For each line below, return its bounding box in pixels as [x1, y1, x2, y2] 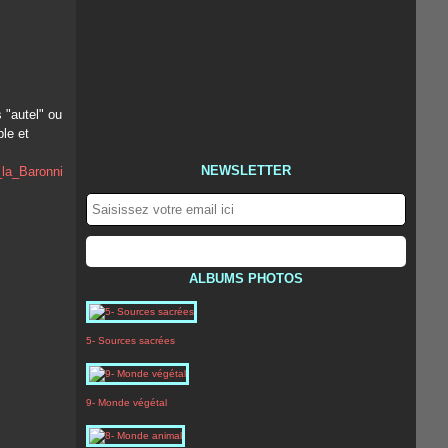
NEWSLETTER [201, 163, 291, 178]
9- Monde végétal [86, 397, 167, 408]
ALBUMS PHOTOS [189, 271, 303, 286]
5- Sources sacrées [86, 335, 175, 346]
